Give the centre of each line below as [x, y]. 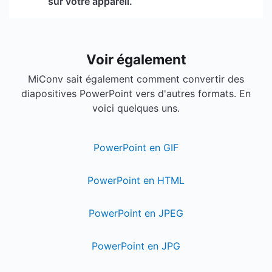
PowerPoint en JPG [136, 246]
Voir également [136, 59]
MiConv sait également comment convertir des [136, 79]
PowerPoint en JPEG [136, 213]
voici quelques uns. [136, 108]
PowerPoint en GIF [136, 148]
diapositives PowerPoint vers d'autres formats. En [136, 93]
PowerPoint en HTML [136, 180]
